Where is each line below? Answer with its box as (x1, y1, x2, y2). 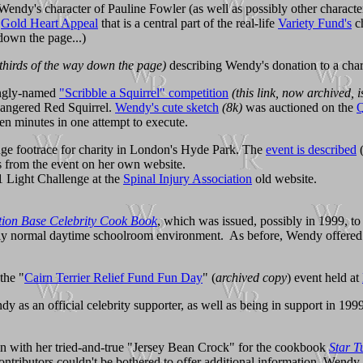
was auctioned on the (242, 100, 357, 114)
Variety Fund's (278, 15, 352, 30)
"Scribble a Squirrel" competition (59, 85, 228, 100)
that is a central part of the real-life (98, 15, 278, 30)
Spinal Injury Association (123, 171, 252, 186)
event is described (266, 142, 357, 156)
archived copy (216, 270, 287, 284)
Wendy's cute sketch (115, 100, 219, 114)
